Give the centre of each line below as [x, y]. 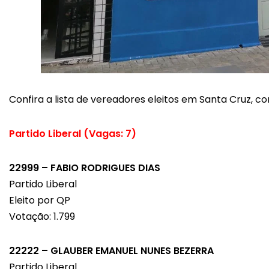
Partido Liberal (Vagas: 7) [73, 134]
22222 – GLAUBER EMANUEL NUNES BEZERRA [111, 251]
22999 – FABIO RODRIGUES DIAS [85, 168]
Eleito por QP [40, 201]
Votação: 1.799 [42, 217]
